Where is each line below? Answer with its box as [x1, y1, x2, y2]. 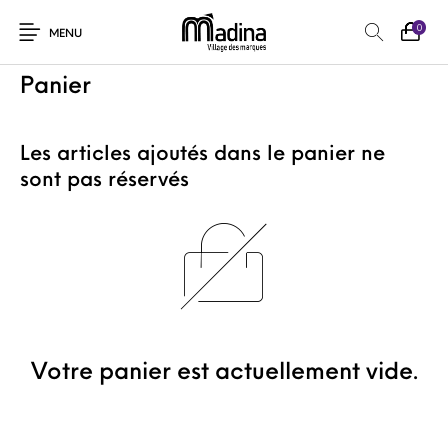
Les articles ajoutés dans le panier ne [20, 145, 385, 165]
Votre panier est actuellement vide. [30, 362, 418, 385]
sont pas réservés [20, 171, 189, 191]
